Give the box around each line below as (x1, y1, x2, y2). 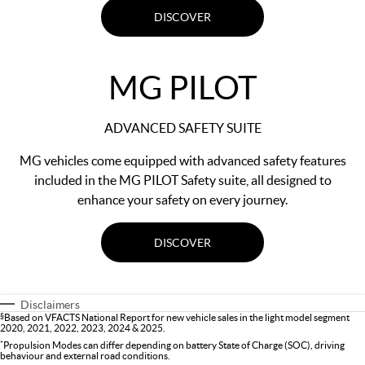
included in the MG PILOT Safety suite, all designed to (33, 172, 332, 188)
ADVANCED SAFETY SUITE (103, 120, 262, 136)
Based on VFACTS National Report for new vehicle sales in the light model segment (4, 311, 350, 324)
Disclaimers (20, 297, 80, 312)
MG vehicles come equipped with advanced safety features (19, 152, 346, 169)
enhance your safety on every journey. (77, 191, 288, 208)
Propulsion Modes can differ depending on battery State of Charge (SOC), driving (3, 339, 345, 352)
